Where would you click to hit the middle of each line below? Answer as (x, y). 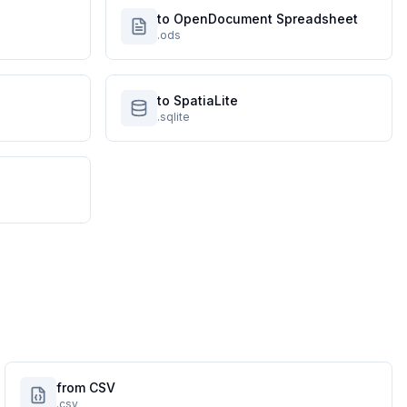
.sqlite (174, 117)
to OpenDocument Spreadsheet (258, 19)
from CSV (86, 387)
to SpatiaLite (198, 100)
